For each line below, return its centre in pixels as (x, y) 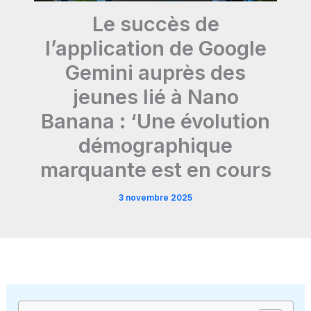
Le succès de (155, 24)
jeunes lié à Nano (155, 96)
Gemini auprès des (155, 72)
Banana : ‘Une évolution (155, 121)
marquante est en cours (155, 169)
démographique (155, 145)
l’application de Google (155, 48)
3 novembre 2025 (155, 197)
